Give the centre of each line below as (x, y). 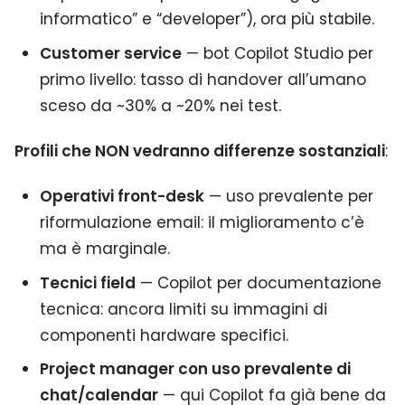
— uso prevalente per (288, 197)
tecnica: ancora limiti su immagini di (183, 309)
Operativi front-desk (122, 197)
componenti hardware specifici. (164, 335)
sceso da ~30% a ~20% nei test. (160, 105)
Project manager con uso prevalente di (195, 369)
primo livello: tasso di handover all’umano (202, 79)
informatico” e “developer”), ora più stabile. (207, 19)
